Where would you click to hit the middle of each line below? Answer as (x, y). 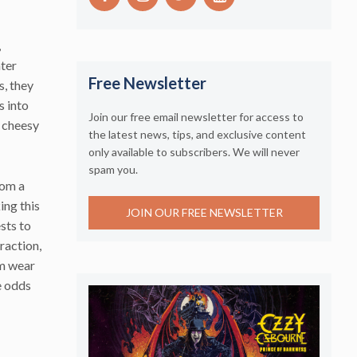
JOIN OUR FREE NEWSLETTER (204, 213)
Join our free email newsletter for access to (196, 116)
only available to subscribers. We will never (194, 151)
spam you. (113, 169)
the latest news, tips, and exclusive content (197, 134)
